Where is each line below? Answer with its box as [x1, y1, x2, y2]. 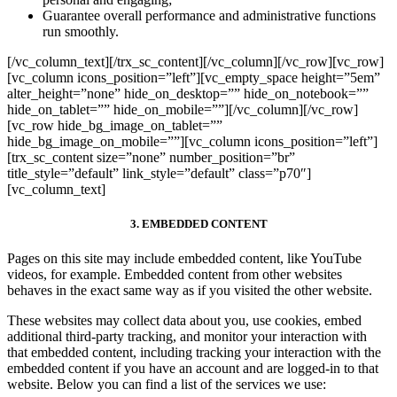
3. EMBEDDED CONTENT [129, 217, 268, 231]
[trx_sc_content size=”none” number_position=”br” [7, 150, 295, 166]
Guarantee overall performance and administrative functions [43, 8, 376, 24]
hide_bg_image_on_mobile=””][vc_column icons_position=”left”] [7, 134, 378, 150]
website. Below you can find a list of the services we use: [7, 377, 326, 393]
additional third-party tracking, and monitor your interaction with [7, 329, 367, 345]
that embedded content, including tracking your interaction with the [7, 345, 381, 361]
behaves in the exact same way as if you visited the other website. [7, 283, 372, 299]
